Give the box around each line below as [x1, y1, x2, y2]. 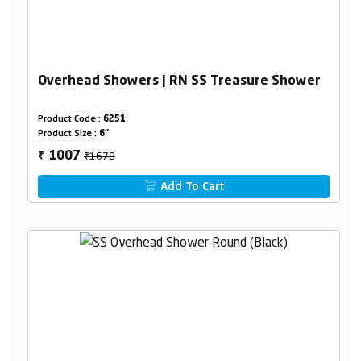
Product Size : [37, 129, 99, 139]
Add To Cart [157, 180, 225, 193]
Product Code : [37, 114, 103, 124]
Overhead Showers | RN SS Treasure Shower [37, 74, 321, 88]
